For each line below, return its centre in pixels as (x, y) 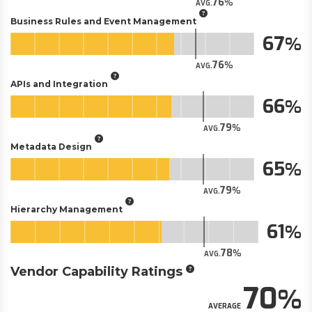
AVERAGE (225, 306)
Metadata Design (51, 146)
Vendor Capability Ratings (96, 272)
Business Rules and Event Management (103, 21)
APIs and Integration (59, 84)
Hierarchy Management (67, 209)
